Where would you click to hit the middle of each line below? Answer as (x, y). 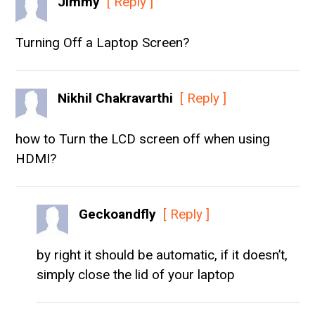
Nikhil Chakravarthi (116, 98)
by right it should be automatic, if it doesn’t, (162, 255)
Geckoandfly (118, 214)
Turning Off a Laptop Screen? (103, 42)
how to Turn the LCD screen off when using (143, 139)
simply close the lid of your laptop (136, 274)
